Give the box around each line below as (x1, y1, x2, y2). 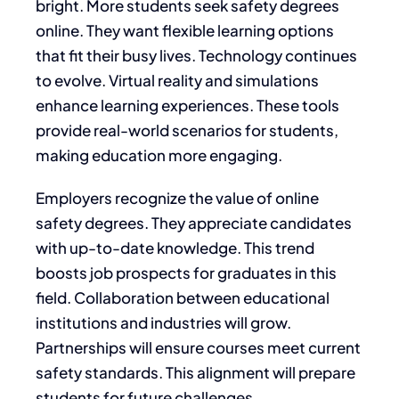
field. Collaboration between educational (36, 287, 330, 307)
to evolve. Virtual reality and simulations (36, 69, 319, 90)
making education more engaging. (36, 144, 282, 165)
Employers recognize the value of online (36, 187, 319, 208)
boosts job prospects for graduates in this (36, 262, 337, 282)
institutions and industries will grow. (36, 312, 291, 332)
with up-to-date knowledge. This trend (36, 237, 314, 257)
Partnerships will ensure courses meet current (36, 337, 361, 357)
